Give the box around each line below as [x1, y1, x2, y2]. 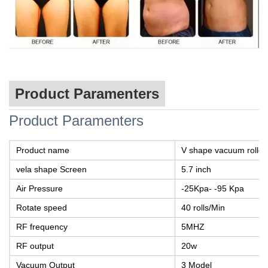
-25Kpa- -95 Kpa [181, 184, 244, 194]
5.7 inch [181, 165, 211, 175]
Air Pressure [16, 184, 63, 194]
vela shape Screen [16, 165, 87, 175]
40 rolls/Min [181, 203, 225, 213]
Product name [16, 145, 69, 156]
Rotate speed [16, 203, 67, 213]
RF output [16, 241, 54, 251]
